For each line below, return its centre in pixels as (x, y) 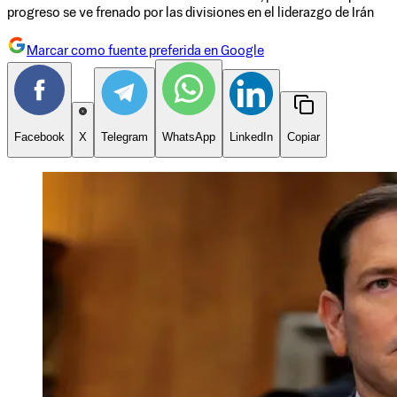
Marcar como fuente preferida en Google (145, 51)
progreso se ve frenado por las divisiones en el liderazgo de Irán (191, 13)
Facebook (39, 136)
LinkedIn (251, 136)
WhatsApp (189, 136)
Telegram (125, 136)
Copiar (304, 136)
